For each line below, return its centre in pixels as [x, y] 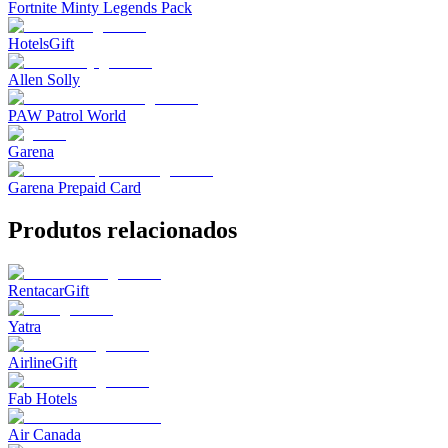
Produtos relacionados [122, 229]
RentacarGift [48, 290]
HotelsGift [41, 44]
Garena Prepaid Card [74, 188]
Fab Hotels [42, 398]
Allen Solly [44, 80]
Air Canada [44, 434]
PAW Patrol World [67, 116]
